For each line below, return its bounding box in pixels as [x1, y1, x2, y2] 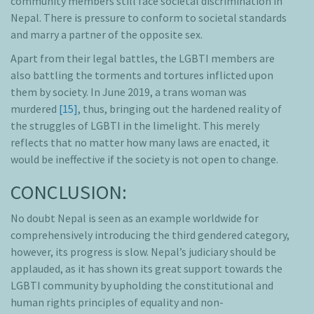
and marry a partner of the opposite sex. [11, 27, 203, 42]
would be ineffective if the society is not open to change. [11, 152, 278, 167]
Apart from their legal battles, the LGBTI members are [11, 51, 275, 66]
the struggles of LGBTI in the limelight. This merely [11, 118, 259, 133]
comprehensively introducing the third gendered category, [11, 228, 289, 243]
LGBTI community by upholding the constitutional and [11, 278, 273, 293]
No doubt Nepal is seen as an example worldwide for [11, 211, 259, 226]
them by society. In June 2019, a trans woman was [11, 85, 247, 100]
